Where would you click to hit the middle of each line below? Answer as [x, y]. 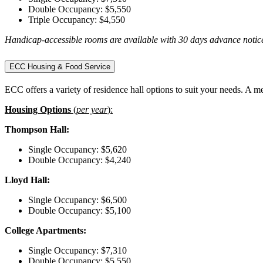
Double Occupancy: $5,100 [80, 210]
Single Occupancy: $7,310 [77, 250]
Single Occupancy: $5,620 [77, 149]
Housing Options [38, 109]
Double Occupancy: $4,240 [80, 160]
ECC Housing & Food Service [60, 66]
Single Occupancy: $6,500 [77, 200]
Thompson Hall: [37, 129]
